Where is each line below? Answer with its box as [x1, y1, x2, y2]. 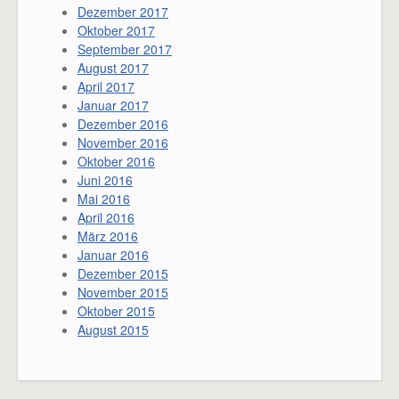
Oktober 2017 [77, 20, 155, 39]
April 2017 [77, 77, 134, 95]
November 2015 [77, 282, 168, 301]
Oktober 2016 [77, 151, 155, 170]
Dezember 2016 [77, 114, 168, 133]
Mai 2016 [77, 189, 130, 208]
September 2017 [77, 39, 172, 58]
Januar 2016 [77, 245, 149, 264]
